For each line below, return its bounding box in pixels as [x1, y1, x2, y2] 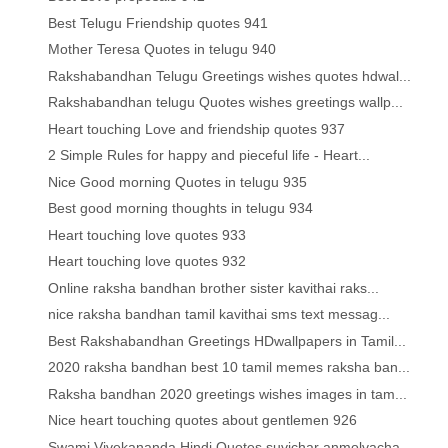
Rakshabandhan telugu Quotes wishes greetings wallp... [48, 94, 404, 111]
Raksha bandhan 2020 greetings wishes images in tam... [48, 385, 408, 402]
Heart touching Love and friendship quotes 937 [48, 120, 346, 137]
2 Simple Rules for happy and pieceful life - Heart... [48, 147, 371, 164]
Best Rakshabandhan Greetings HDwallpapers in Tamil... [48, 332, 407, 349]
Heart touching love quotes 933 [48, 226, 247, 243]
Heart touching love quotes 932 [48, 253, 247, 270]
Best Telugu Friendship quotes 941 [48, 14, 269, 31]
